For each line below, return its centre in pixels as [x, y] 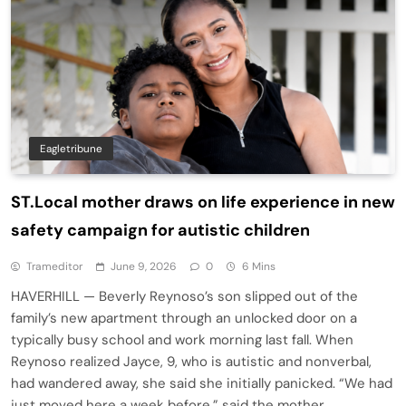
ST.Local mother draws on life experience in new [203, 202]
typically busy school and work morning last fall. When [182, 339]
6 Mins [259, 266]
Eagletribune [71, 148]
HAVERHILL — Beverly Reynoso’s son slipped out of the [184, 296]
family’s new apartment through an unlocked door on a [184, 318]
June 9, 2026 [144, 266]
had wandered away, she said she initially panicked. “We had [202, 383]
